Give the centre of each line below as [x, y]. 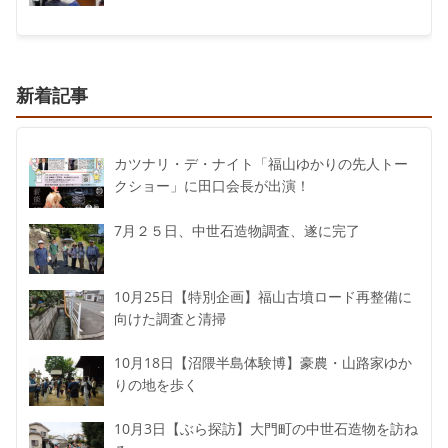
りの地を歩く [156, 384]
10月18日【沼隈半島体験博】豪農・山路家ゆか [263, 362]
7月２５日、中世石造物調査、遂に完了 [237, 230]
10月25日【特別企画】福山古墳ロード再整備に [263, 296]
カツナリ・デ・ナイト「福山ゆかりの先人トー [261, 164]
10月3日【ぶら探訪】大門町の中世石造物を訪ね [266, 429]
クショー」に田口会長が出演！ [212, 186]
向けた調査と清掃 [170, 318]
